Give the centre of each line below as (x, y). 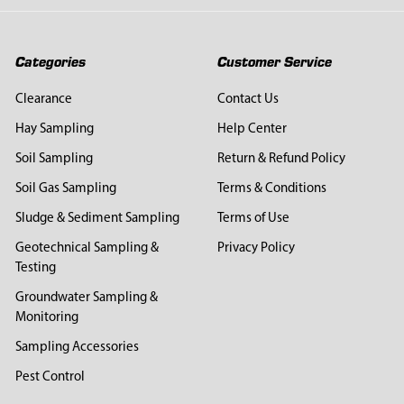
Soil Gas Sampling (65, 189)
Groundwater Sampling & (86, 298)
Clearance (43, 100)
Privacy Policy (256, 249)
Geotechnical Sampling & (87, 249)
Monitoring (46, 318)
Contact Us (248, 100)
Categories (50, 60)
